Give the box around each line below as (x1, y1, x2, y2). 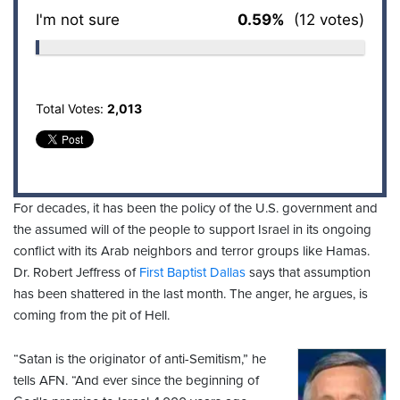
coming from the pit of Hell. (13, 307, 170, 324)
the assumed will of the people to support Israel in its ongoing (13, 221, 371, 238)
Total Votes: (36, 101, 107, 117)
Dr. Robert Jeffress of (13, 264, 139, 281)
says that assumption (246, 264, 371, 281)
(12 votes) (285, 11, 364, 29)
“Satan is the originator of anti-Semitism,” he (13, 351, 266, 368)
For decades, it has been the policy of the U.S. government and (13, 200, 378, 217)
